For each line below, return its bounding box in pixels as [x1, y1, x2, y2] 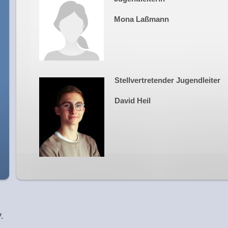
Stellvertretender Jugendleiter [115, 76, 220, 85]
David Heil [115, 96, 151, 105]
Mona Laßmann [114, 15, 169, 24]
